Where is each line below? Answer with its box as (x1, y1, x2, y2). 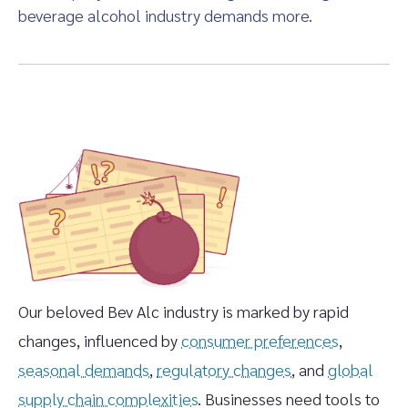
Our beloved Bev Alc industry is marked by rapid (18, 301, 349, 321)
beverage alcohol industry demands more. (18, 5, 312, 25)
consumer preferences (181, 330, 339, 351)
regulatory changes (157, 359, 291, 380)
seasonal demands (18, 359, 149, 380)
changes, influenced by (18, 330, 181, 351)
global (328, 359, 373, 380)
